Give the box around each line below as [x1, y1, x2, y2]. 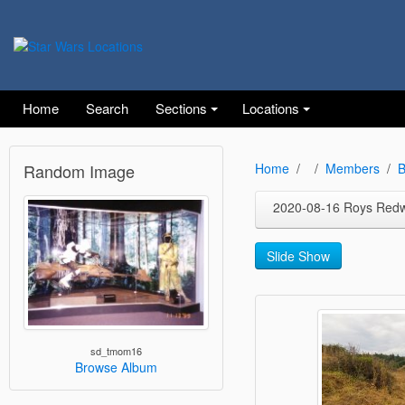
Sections [155, 99, 207, 118]
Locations [242, 99, 299, 118]
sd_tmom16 [89, 344, 142, 359]
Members [325, 159, 380, 177]
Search [86, 99, 128, 118]
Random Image [24, 159, 135, 183]
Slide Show [266, 247, 330, 265]
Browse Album [74, 358, 157, 377]
